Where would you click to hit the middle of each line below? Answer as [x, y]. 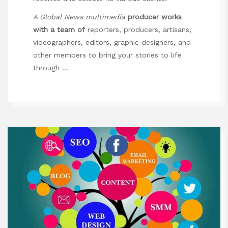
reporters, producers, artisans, [138, 30]
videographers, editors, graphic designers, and [112, 42]
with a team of [59, 30]
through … [51, 68]
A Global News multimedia [79, 17]
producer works [155, 17]
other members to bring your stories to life [107, 55]
